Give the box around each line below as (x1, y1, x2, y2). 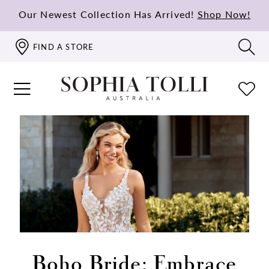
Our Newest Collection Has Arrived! (18, 7, 198, 20)
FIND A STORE (33, 41, 94, 52)
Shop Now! (197, 7, 251, 20)
